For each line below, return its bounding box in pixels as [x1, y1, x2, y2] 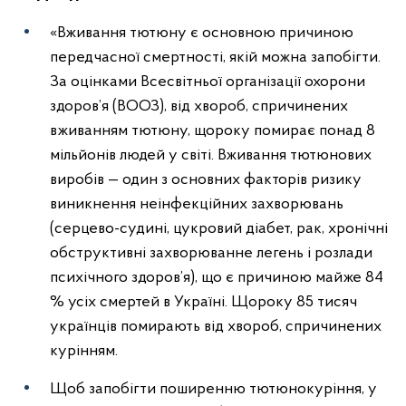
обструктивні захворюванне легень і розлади [50, 245, 372, 262]
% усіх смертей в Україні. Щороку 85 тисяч [50, 294, 357, 311]
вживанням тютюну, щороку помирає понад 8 [50, 122, 375, 140]
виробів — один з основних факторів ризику [50, 171, 362, 188]
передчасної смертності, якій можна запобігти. [50, 49, 381, 66]
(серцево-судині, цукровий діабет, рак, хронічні [50, 220, 388, 237]
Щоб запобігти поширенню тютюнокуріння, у [50, 381, 377, 398]
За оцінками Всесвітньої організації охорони [50, 73, 365, 91]
